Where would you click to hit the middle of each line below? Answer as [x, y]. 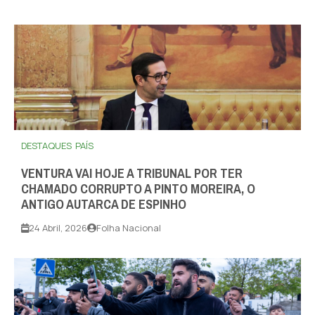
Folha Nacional [129, 228]
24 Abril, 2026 [58, 228]
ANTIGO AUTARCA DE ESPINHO [104, 205]
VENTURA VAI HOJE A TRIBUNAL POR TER [132, 174]
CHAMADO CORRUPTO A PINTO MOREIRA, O [138, 189]
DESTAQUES [46, 146]
